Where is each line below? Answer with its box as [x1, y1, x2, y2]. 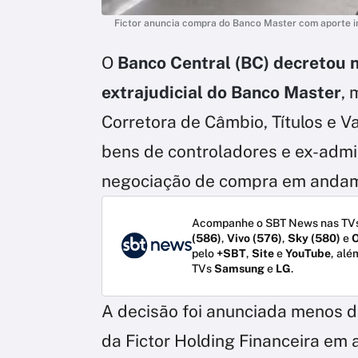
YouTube [285, 246, 331, 260]
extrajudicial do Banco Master [101, 82, 341, 102]
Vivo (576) [227, 231, 282, 245]
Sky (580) [288, 231, 340, 245]
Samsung [214, 261, 265, 275]
